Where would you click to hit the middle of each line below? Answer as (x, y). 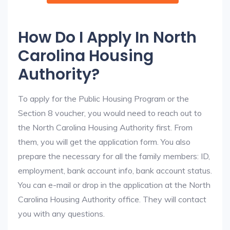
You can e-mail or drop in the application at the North (114, 185)
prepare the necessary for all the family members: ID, (114, 156)
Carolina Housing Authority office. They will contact (112, 199)
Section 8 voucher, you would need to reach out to (110, 113)
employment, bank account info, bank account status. (115, 170)
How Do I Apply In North (107, 37)
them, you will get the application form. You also (104, 142)
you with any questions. (61, 214)
